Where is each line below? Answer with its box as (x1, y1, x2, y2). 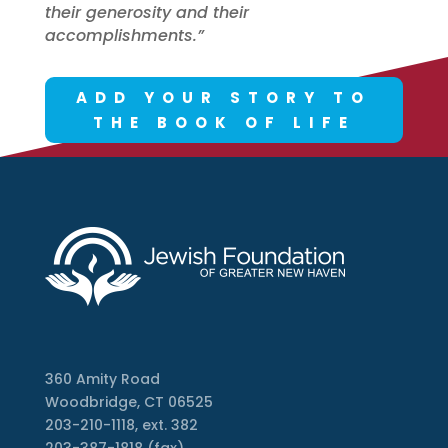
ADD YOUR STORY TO (76, 87, 372, 109)
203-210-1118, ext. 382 (44, 415, 198, 436)
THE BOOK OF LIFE (92, 112, 355, 134)
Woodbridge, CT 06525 (44, 392, 213, 413)
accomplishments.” (44, 24, 209, 48)
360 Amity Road (44, 369, 160, 390)
